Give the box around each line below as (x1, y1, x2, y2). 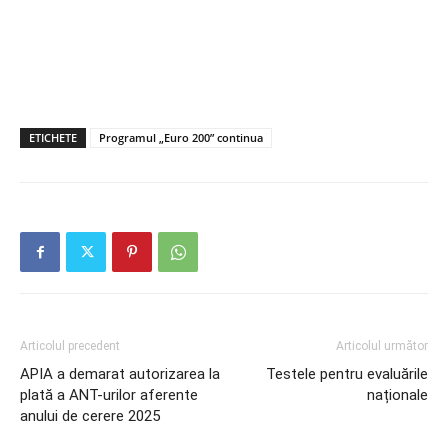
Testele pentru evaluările (266, 365, 428, 383)
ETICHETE (29, 130, 77, 145)
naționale (367, 386, 428, 404)
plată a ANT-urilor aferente (20, 386, 198, 404)
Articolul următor (336, 339, 428, 353)
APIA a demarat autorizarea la (20, 365, 220, 383)
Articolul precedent (20, 339, 120, 353)
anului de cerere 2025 (20, 407, 160, 425)
